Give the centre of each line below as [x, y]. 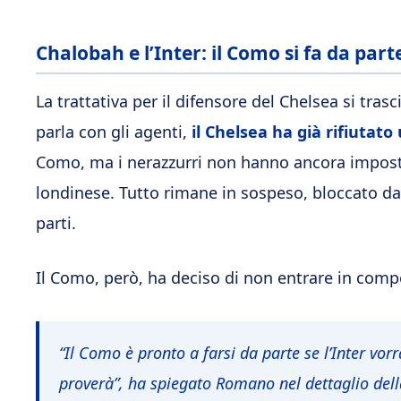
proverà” [89, 383]
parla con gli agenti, [114, 131]
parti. [56, 222]
